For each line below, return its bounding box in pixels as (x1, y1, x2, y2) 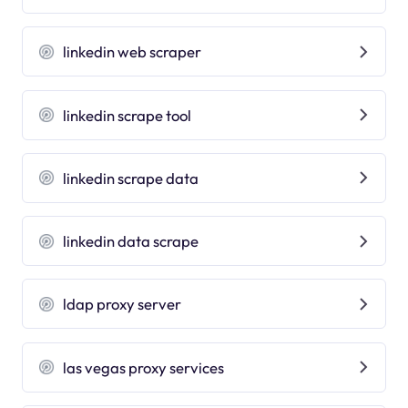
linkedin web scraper (63, 42, 202, 62)
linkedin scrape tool (63, 105, 192, 125)
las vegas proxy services (63, 357, 225, 377)
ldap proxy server (63, 294, 182, 314)
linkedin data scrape (63, 231, 199, 251)
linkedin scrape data (63, 168, 199, 188)
